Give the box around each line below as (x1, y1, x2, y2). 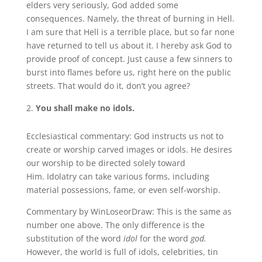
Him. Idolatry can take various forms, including (26, 170, 209, 182)
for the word (137, 232, 191, 244)
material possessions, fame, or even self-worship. (26, 184, 220, 195)
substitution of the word (26, 232, 123, 244)
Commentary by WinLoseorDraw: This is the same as (26, 205, 232, 217)
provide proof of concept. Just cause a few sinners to (26, 53, 232, 64)
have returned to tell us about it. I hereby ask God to (26, 39, 232, 51)
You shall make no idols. (35, 102, 135, 113)
